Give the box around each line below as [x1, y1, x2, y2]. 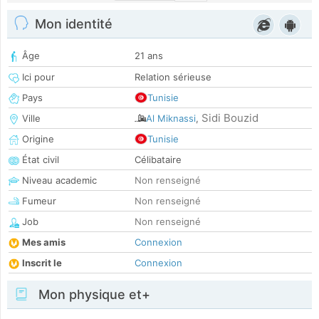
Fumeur [19, 195, 56, 207]
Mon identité [35, 16, 113, 32]
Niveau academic [19, 174, 97, 187]
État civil [19, 154, 59, 166]
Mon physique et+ [35, 287, 150, 303]
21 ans [135, 50, 163, 62]
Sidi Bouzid [202, 111, 258, 125]
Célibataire [135, 154, 182, 166]
